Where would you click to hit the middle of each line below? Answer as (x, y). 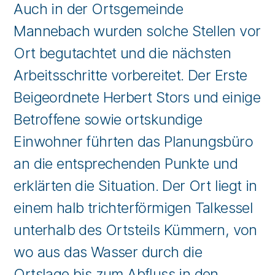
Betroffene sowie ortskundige (108, 119)
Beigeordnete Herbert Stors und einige (137, 97)
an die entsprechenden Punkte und (126, 163)
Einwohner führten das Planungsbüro (134, 141)
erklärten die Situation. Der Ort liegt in (135, 185)
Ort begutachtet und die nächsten (122, 53)
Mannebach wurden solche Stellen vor (137, 31)
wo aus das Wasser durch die (108, 252)
